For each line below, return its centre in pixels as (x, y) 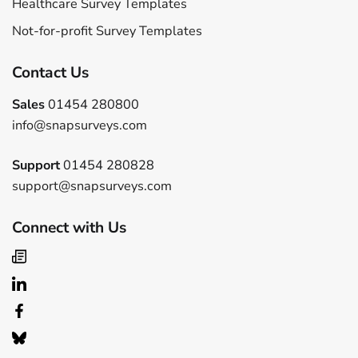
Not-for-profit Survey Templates (107, 31)
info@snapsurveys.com (80, 125)
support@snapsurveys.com (92, 186)
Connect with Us (69, 227)
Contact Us (50, 72)
